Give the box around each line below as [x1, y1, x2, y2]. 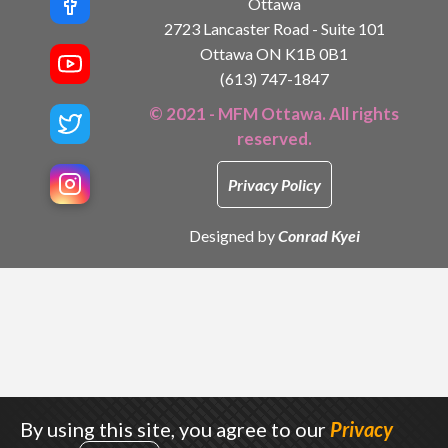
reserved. [236, 127, 312, 149]
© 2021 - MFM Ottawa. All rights [149, 102, 399, 124]
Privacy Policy [227, 174, 321, 194]
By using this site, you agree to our [20, 417, 330, 441]
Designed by [188, 225, 278, 245]
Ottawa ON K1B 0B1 [200, 43, 348, 63]
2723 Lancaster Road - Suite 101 [163, 18, 385, 38]
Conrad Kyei [277, 225, 360, 245]
